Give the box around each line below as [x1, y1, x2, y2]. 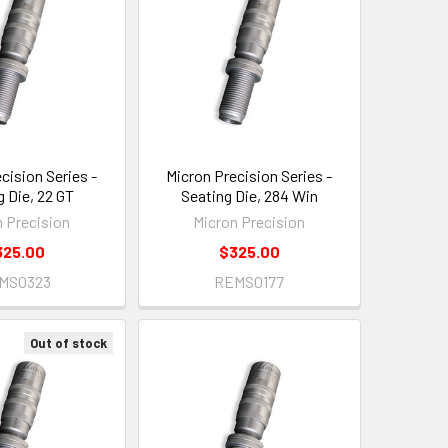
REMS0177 [214, 272, 285, 292]
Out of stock [29, 335, 107, 352]
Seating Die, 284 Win [180, 186, 318, 206]
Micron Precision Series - [166, 166, 333, 186]
